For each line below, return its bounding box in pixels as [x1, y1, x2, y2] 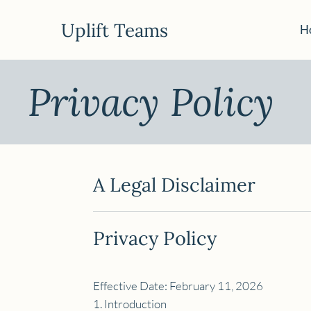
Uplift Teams [61, 18, 169, 42]
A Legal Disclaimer [93, 172, 256, 196]
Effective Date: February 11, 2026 [93, 278, 264, 293]
